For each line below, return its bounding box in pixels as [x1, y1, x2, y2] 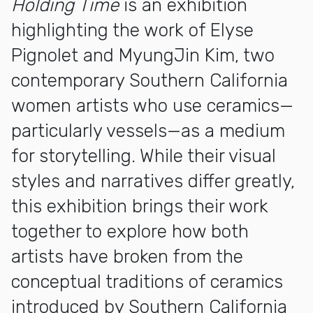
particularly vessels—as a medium [11, 119, 285, 142]
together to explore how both [11, 220, 249, 242]
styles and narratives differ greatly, [11, 170, 295, 192]
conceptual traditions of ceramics [11, 270, 283, 293]
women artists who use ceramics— [11, 94, 293, 117]
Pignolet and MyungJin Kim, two [11, 44, 275, 66]
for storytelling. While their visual [11, 145, 276, 167]
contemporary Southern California [11, 69, 288, 92]
